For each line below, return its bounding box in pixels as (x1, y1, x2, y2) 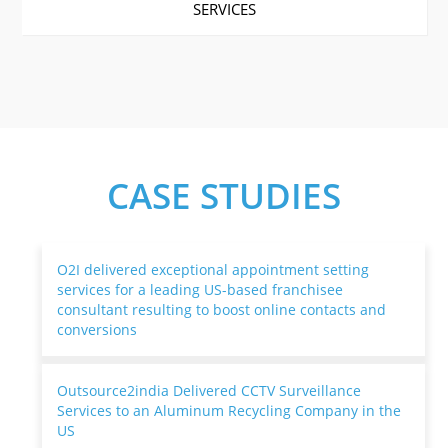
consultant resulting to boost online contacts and (57, 300, 387, 320)
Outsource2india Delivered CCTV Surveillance (57, 381, 362, 401)
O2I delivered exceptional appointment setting (57, 260, 370, 280)
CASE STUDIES (107, 172, 341, 220)
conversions (57, 320, 138, 340)
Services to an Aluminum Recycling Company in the (57, 401, 402, 421)
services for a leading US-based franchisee (57, 280, 344, 300)
